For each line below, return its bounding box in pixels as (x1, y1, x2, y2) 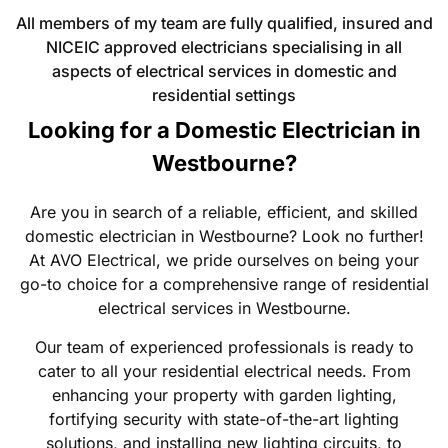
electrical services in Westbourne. (97, 298, 351, 319)
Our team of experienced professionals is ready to (34, 336, 414, 357)
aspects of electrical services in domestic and (51, 61, 397, 82)
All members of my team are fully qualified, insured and (15, 13, 433, 34)
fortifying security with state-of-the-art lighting (49, 408, 399, 429)
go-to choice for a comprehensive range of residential (19, 274, 429, 295)
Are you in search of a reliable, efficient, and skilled (30, 202, 418, 223)
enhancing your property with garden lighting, (51, 384, 397, 405)
